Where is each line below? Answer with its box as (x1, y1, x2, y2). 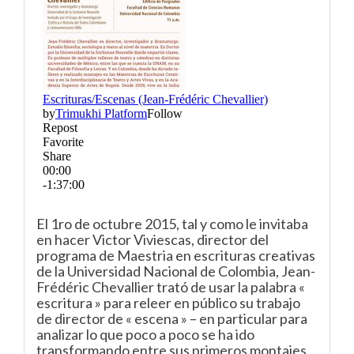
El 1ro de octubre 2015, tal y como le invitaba (36, 215, 308, 232)
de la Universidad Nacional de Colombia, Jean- (36, 262, 315, 280)
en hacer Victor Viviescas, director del (36, 231, 269, 248)
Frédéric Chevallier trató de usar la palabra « (36, 278, 305, 296)
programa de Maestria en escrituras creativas (36, 247, 315, 264)
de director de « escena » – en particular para (36, 310, 307, 327)
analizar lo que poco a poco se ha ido (36, 326, 254, 343)
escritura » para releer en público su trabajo (36, 294, 300, 311)
